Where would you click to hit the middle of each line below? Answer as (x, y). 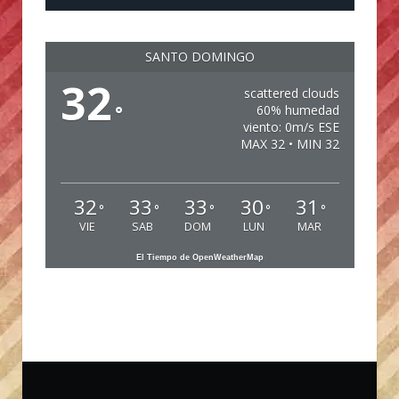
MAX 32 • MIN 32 (289, 144)
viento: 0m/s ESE (291, 127)
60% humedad (297, 110)
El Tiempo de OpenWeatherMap (200, 258)
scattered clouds (291, 94)
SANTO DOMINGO (200, 57)
